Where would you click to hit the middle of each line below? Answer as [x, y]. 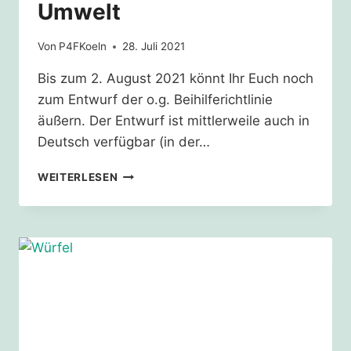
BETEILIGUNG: [157, 190]
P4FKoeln [83, 47]
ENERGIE [141, 256]
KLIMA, [137, 239]
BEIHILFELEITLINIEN [174, 206]
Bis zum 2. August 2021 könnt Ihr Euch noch [175, 79]
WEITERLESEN [78, 177]
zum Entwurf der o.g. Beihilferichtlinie [155, 100]
